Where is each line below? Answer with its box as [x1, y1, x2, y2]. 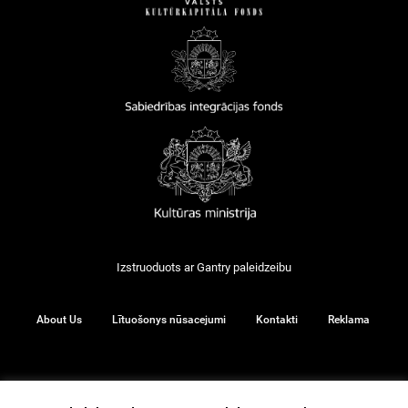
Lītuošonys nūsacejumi [112, 312, 226, 326]
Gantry [197, 260, 230, 275]
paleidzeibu [230, 260, 291, 275]
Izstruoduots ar [117, 260, 197, 275]
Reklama [328, 312, 370, 326]
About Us [36, 312, 82, 326]
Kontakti [256, 312, 298, 326]
